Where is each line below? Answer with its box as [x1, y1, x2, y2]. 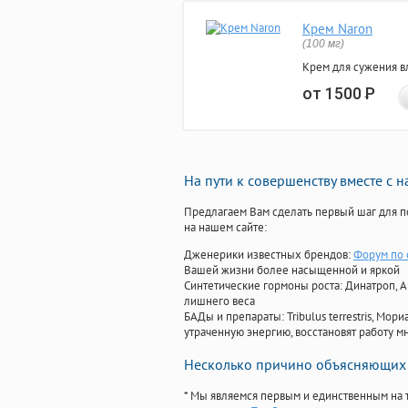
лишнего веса [184, 293, 255, 310]
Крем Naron [302, 20, 372, 38]
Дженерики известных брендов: [184, 247, 353, 263]
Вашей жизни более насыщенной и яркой [184, 262, 400, 279]
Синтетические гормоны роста [184, 278, 340, 294]
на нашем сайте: [184, 219, 267, 236]
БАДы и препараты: [184, 309, 287, 325]
